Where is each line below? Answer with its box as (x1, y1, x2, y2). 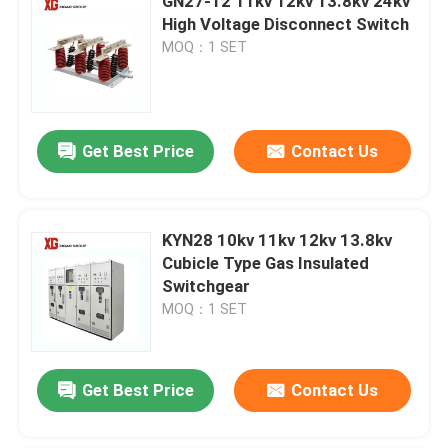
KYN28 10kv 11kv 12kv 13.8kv (162, 229, 393, 250)
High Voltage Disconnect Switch (162, 13, 410, 34)
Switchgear (162, 275, 251, 296)
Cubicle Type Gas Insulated (162, 252, 370, 273)
